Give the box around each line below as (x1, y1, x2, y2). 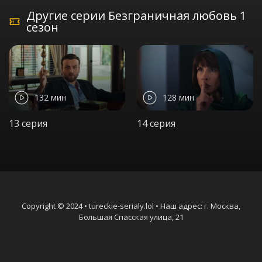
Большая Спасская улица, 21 (78, 211, 184, 222)
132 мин (35, 92, 66, 104)
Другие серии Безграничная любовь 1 (26, 8, 246, 23)
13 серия (9, 116, 47, 130)
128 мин (163, 92, 194, 104)
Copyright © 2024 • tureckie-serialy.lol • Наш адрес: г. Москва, (22, 200, 240, 211)
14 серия (137, 116, 175, 130)
